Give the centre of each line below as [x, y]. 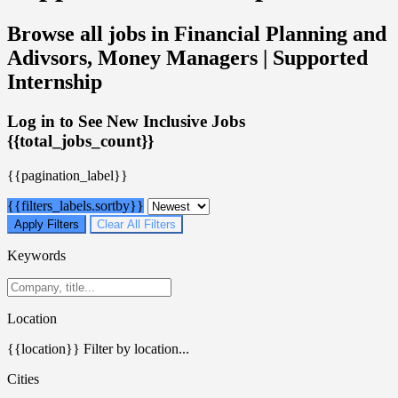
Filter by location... [136, 348]
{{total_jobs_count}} [80, 140]
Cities [23, 378]
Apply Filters [47, 224]
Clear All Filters [136, 224]
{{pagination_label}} [68, 175]
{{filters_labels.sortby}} [76, 205]
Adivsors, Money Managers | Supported [187, 57]
